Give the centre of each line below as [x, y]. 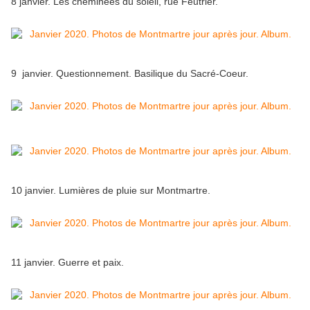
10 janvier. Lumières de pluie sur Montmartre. [111, 191]
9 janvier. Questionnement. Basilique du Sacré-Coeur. [130, 74]
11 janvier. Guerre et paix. [67, 263]
